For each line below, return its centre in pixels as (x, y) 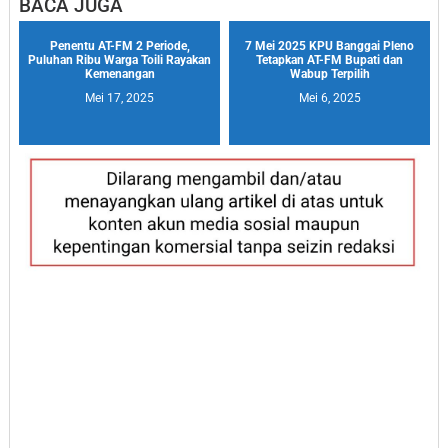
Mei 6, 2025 (329, 97)
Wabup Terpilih (329, 73)
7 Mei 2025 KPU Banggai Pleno (329, 45)
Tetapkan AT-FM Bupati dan (329, 59)
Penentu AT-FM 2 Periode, (119, 45)
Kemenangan (119, 73)
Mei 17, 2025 (119, 97)
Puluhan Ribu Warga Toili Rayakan (119, 59)
